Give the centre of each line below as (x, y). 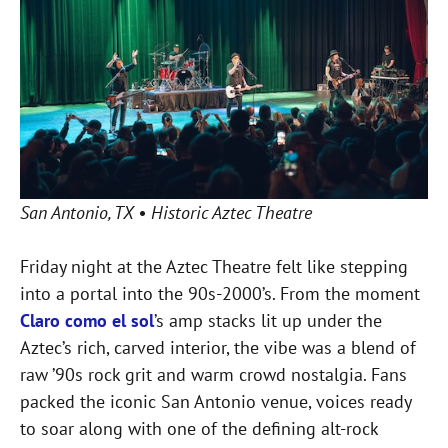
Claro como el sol (87, 321)
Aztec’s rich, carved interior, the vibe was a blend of (218, 348)
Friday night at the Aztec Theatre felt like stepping (214, 267)
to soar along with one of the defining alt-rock (199, 429)
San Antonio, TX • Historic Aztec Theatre (166, 213)
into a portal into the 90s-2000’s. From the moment (220, 294)
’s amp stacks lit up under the (268, 321)
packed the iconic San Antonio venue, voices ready (215, 402)
